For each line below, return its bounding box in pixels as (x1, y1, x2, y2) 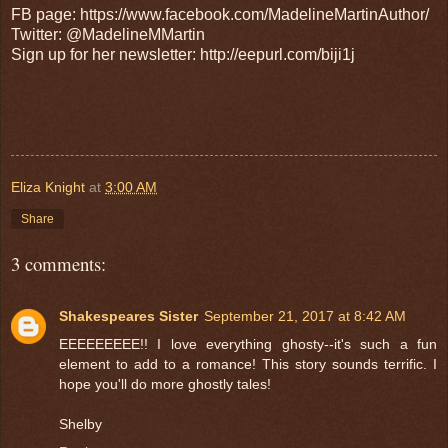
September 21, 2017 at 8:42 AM (204, 307, 406, 324)
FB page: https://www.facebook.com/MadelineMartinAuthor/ (11, 5, 429, 23)
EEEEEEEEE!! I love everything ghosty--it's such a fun (59, 335, 437, 352)
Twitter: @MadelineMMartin (11, 25, 205, 43)
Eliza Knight (11, 178, 85, 195)
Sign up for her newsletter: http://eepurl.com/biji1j (11, 45, 355, 63)
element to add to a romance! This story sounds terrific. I (59, 355, 437, 372)
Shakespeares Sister (59, 307, 198, 324)
